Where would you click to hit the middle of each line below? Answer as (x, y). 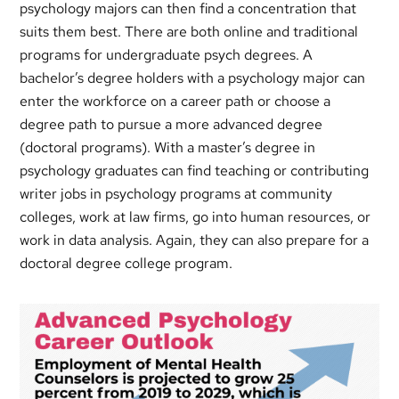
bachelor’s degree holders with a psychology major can (193, 77)
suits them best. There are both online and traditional (189, 31)
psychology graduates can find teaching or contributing (195, 170)
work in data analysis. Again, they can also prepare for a (195, 240)
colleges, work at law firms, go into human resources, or (195, 216)
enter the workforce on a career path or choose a (175, 101)
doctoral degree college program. (126, 263)
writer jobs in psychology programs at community (176, 193)
